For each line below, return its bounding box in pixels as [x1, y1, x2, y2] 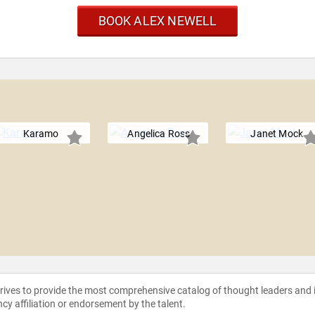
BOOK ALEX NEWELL [98, 13, 217, 29]
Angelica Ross [127, 128, 191, 140]
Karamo [22, 128, 59, 140]
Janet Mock [250, 128, 304, 140]
